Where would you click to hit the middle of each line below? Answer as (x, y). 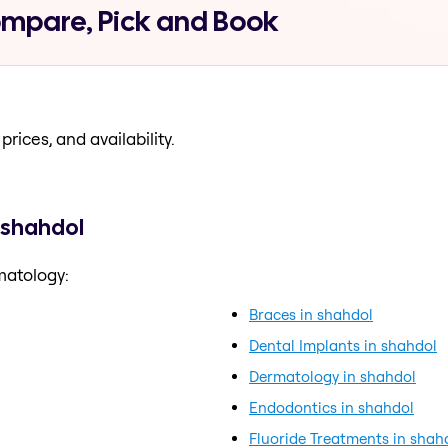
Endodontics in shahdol (331, 407)
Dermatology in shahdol (332, 376)
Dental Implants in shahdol (343, 345)
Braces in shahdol (311, 314)
